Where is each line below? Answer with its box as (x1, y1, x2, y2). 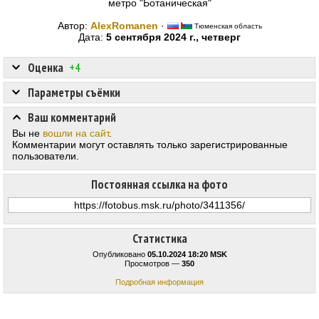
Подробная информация (115, 278, 204, 287)
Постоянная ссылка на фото (91, 177, 228, 193)
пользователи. (12, 150, 79, 162)
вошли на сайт (43, 127, 109, 140)
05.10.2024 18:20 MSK (147, 250, 227, 259)
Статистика (132, 231, 187, 247)
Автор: (57, 20, 90, 32)
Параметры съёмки (28, 85, 120, 101)
